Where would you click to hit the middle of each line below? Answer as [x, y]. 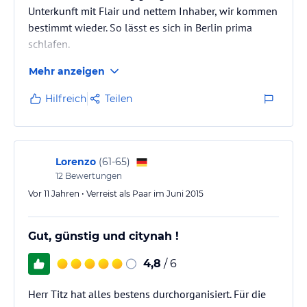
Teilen [119, 98]
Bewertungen [93, 175]
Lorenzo [76, 161]
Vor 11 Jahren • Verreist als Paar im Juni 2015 [116, 193]
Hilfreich [66, 98]
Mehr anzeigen [67, 71]
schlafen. [49, 44]
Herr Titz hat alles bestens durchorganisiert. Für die [147, 294]
